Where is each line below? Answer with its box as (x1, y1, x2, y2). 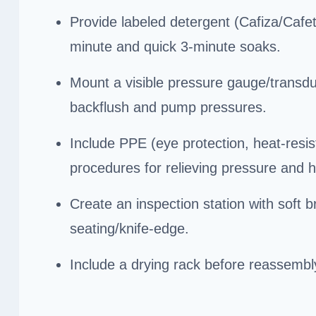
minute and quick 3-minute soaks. (70, 38, 281, 54)
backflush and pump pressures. (70, 99, 267, 115)
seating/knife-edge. (70, 220, 189, 236)
